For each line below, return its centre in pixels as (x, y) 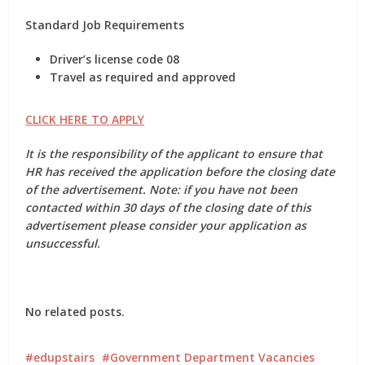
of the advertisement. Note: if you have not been (162, 189)
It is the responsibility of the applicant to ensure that (174, 154)
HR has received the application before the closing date (180, 172)
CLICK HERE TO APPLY (85, 119)
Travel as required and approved (143, 77)
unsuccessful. (63, 243)
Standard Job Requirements (105, 25)
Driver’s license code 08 (115, 59)
